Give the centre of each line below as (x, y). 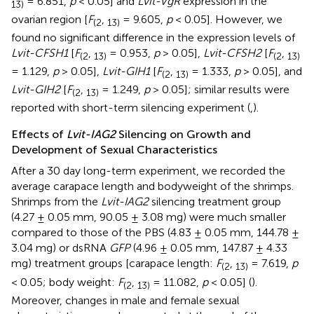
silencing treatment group (215, 202)
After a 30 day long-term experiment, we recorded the (148, 171)
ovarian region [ (49, 19)
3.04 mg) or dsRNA (60, 248)
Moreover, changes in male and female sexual (125, 300)
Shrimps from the (56, 202)
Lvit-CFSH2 (232, 53)
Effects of (39, 135)
